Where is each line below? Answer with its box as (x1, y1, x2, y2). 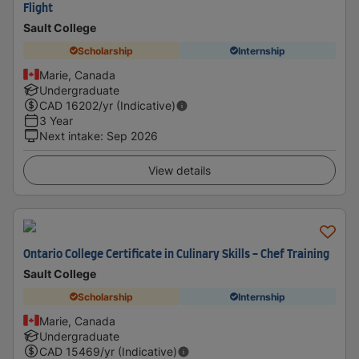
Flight (23, 3, 53, 14)
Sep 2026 (107, 129, 158, 143)
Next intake (39, 129, 100, 143)
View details (148, 163, 211, 177)
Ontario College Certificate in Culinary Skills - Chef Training (23, 249, 329, 260)
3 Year (39, 114, 73, 127)
